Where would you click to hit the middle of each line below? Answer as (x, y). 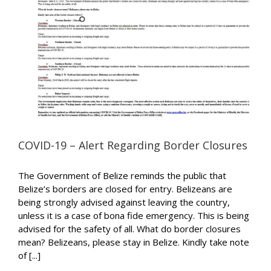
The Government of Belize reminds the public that (122, 176)
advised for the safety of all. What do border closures (129, 229)
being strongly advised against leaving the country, (124, 202)
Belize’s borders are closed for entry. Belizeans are (125, 189)
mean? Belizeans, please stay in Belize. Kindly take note (134, 242)
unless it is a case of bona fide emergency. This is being (134, 216)
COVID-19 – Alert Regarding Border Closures (133, 145)
